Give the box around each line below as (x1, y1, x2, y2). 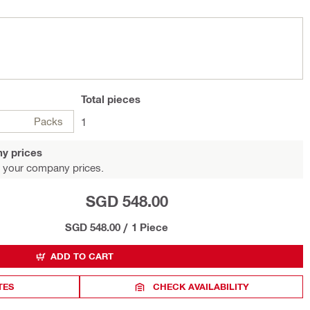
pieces (104, 93, 140, 105)
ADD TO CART (51, 250, 113, 262)
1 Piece (131, 221, 168, 233)
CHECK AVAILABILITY (153, 281, 250, 292)
